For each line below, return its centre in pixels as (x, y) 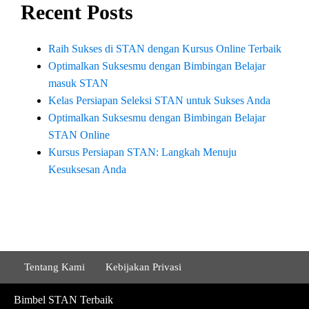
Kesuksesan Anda (87, 170)
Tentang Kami (54, 267)
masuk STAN (78, 83)
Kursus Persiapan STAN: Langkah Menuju (142, 152)
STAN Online (79, 135)
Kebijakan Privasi (143, 267)
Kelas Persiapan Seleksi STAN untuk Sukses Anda (159, 101)
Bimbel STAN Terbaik (63, 300)
